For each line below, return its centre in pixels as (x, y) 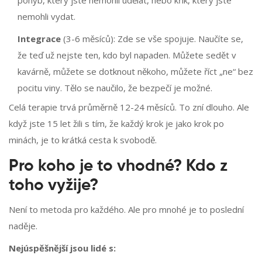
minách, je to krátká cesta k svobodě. (83, 140)
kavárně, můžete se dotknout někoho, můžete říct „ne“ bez (135, 72)
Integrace (39, 39)
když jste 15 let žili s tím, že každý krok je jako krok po (116, 124)
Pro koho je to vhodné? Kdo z (118, 166)
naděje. (23, 226)
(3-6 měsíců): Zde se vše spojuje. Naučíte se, (152, 39)
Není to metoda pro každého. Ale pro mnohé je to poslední (126, 210)
